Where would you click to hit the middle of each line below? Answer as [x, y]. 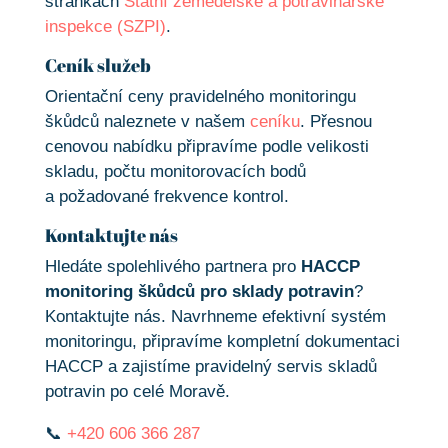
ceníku [274, 122]
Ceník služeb [97, 65]
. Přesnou [335, 122]
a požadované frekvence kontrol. [166, 197]
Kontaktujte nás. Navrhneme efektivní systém [215, 317]
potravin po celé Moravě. [137, 392]
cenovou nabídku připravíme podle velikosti [206, 147]
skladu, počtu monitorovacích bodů [175, 172]
